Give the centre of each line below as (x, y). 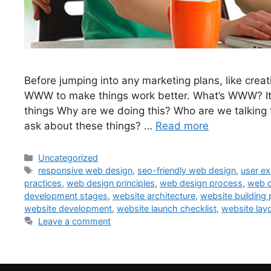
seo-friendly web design (187, 170)
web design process (201, 183)
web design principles (111, 183)
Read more (182, 126)
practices (43, 183)
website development (68, 208)
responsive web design (86, 170)
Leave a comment (75, 221)
